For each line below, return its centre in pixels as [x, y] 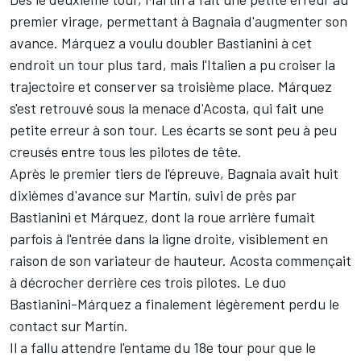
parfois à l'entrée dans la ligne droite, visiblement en [169, 238]
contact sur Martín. [69, 325]
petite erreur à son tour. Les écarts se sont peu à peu [173, 129]
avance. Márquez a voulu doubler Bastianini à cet [161, 42]
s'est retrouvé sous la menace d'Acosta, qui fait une [167, 108]
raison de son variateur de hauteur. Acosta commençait [180, 260]
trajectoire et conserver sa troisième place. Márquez [171, 86]
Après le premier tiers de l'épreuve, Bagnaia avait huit [174, 173]
